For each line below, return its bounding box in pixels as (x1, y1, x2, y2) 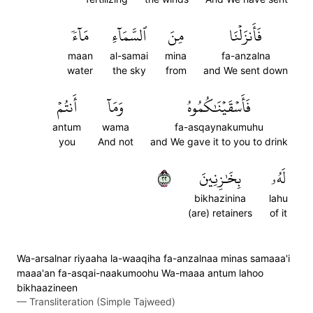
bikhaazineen (17, 282, 78, 293)
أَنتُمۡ (57, 92, 77, 122)
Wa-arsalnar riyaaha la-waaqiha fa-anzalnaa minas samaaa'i (17, 252, 290, 264)
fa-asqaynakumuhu (175, 121, 263, 133)
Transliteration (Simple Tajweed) (29, 296, 175, 307)
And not (98, 136, 133, 147)
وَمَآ (108, 92, 124, 122)
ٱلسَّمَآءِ (111, 21, 147, 50)
